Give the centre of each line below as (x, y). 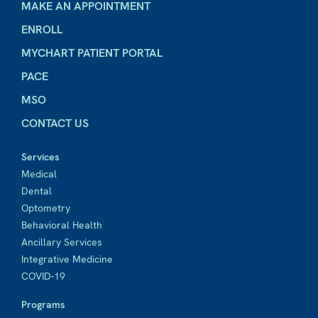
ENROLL (42, 29)
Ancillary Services (62, 242)
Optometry (46, 208)
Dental (37, 191)
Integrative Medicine (67, 259)
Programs (43, 305)
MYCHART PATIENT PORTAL (92, 53)
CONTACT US (55, 123)
